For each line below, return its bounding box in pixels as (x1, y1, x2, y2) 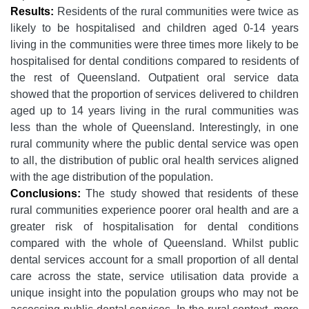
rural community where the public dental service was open (10, 138, 299, 150)
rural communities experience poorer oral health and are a (10, 204, 299, 216)
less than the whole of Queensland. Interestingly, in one (10, 121, 299, 133)
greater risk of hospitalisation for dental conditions (10, 221, 299, 232)
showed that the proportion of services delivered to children (10, 88, 299, 100)
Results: (10, 6, 54, 17)
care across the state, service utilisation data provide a (10, 270, 299, 282)
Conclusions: (10, 188, 81, 199)
